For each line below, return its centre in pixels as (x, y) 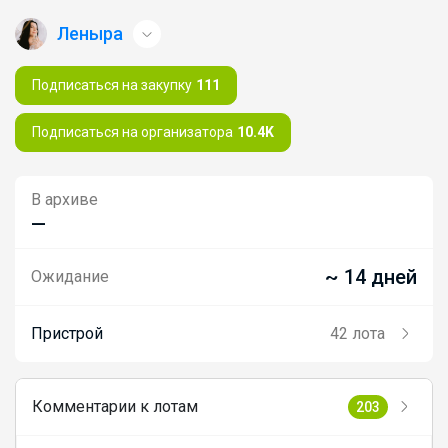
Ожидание (70, 276)
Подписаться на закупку (112, 84)
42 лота (357, 333)
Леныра (90, 33)
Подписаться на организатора (132, 131)
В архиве (64, 199)
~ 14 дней (371, 276)
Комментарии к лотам (115, 406)
